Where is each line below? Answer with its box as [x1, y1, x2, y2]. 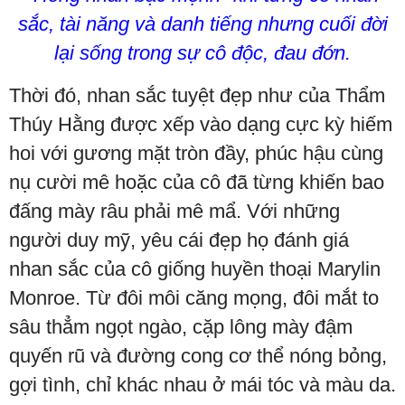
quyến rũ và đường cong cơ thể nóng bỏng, [9, 344, 387, 367]
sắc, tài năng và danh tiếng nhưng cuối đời [17, 12, 388, 35]
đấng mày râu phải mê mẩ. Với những [9, 199, 340, 222]
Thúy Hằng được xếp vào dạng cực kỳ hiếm [9, 112, 392, 136]
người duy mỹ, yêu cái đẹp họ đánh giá [9, 228, 349, 251]
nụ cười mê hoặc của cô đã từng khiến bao [9, 170, 384, 193]
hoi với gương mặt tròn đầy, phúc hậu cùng [9, 141, 383, 165]
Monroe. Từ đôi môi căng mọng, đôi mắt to [9, 286, 379, 309]
